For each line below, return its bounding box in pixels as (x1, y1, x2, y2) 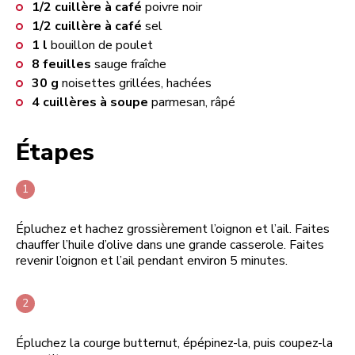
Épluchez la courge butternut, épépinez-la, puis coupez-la (16, 334, 333, 352)
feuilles (43, 55, 91, 73)
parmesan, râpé (151, 93, 235, 111)
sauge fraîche (94, 55, 166, 73)
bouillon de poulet (51, 36, 153, 54)
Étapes (16, 136, 94, 169)
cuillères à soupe (43, 93, 148, 111)
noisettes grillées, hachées (62, 74, 212, 92)
